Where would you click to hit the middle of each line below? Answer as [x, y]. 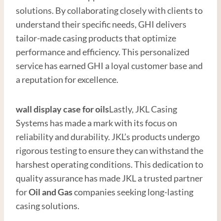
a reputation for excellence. [67, 79]
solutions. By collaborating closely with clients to [109, 10]
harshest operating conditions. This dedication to [110, 164]
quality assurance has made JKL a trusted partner [109, 178]
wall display [39, 109]
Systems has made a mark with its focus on [96, 123]
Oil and [43, 192]
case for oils [86, 109]
